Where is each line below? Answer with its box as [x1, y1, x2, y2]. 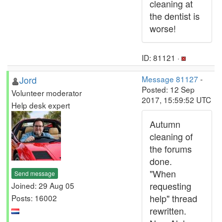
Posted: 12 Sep [142, 84, 195, 95]
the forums [150, 142, 192, 155]
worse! [150, 22, 176, 35]
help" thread [150, 192, 197, 205]
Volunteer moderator [11, 87, 82, 98]
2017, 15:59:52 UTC [142, 94, 211, 105]
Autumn [150, 117, 180, 130]
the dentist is [150, 9, 200, 22]
